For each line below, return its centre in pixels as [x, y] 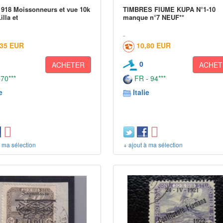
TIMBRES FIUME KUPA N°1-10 [169, 9]
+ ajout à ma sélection [153, 145]
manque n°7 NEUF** [154, 17]
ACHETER [68, 65]
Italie [141, 92]
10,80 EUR [154, 45]
